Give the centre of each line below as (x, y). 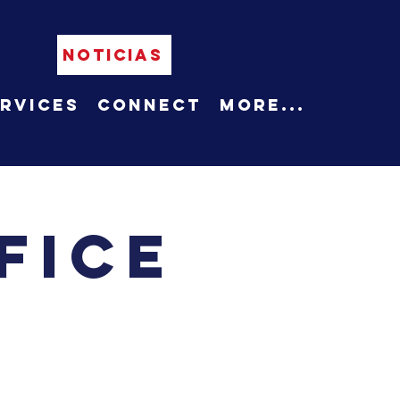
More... (262, 105)
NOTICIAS (112, 55)
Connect (149, 105)
